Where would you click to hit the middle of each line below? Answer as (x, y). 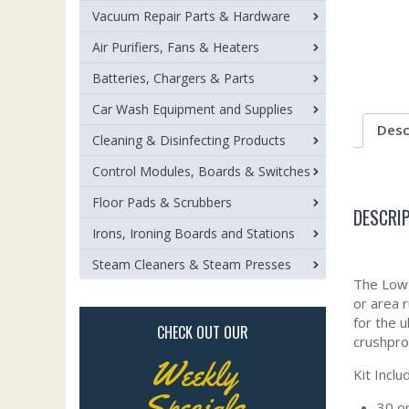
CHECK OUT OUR (203, 332)
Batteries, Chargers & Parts (173, 78)
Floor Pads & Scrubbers (162, 202)
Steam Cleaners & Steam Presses (192, 264)
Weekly (194, 374)
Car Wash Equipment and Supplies (193, 109)
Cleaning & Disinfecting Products (189, 140)
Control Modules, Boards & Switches (201, 171)
